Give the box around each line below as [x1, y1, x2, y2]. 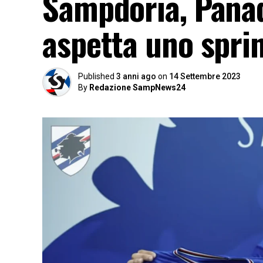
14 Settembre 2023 [169, 72, 241, 81]
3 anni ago [116, 72, 156, 81]
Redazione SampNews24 [89, 83, 186, 92]
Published [78, 72, 114, 81]
